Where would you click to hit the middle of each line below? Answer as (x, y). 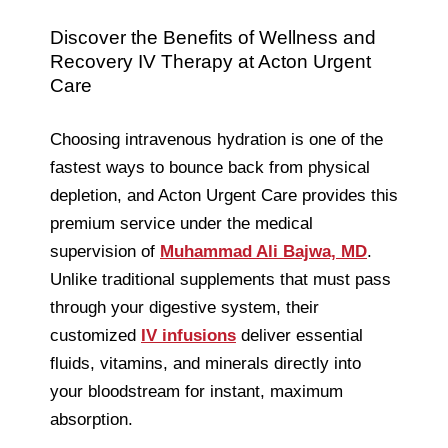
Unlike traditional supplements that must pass (220, 279)
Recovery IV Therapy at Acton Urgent (210, 61)
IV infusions (188, 335)
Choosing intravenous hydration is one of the (216, 139)
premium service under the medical (181, 223)
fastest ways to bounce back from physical (210, 167)
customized (95, 335)
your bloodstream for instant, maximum (196, 391)
